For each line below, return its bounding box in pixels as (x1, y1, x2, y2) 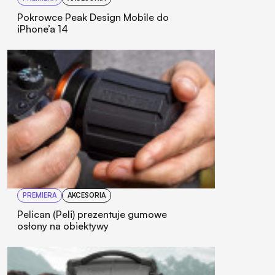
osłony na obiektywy (17, 219, 109, 232)
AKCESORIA (68, 190, 106, 199)
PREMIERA (23, 190, 56, 199)
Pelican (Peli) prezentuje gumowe (17, 207, 167, 220)
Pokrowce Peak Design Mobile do (17, 11, 169, 24)
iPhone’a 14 (17, 23, 68, 36)
